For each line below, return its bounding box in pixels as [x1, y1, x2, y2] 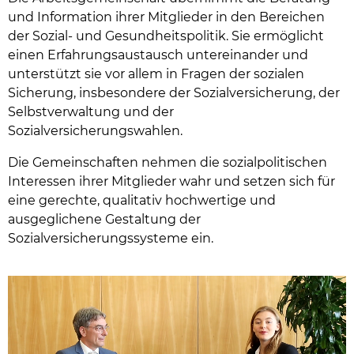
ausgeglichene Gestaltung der [8, 212, 201, 228]
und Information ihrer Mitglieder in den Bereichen [8, 9, 325, 25]
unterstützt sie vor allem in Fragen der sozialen [8, 66, 304, 82]
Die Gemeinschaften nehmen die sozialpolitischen [8, 155, 327, 171]
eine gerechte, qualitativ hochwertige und [8, 193, 276, 209]
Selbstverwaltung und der [8, 104, 174, 120]
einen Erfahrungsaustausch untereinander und [8, 47, 308, 63]
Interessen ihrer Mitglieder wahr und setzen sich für [8, 174, 335, 190]
